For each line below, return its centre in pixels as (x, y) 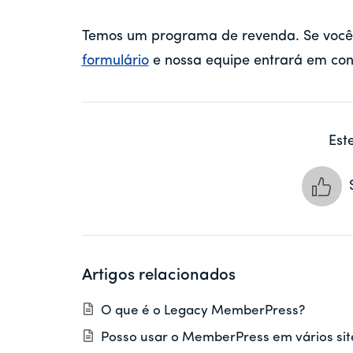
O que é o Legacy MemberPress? (203, 311)
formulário (115, 61)
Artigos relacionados (158, 276)
